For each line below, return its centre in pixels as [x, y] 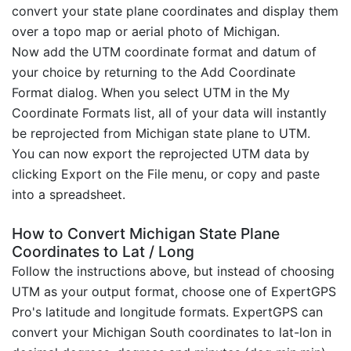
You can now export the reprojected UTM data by [161, 153]
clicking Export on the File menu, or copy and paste [166, 174]
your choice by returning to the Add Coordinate [154, 72]
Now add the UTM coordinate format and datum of [164, 51]
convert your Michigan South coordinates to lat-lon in [172, 332]
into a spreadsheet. [69, 194]
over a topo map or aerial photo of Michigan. [146, 31]
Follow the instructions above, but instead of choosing [173, 271]
